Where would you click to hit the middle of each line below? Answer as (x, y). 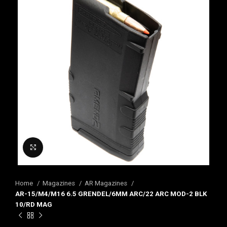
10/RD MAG (34, 204)
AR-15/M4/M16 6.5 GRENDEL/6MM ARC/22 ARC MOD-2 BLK (111, 194)
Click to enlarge (68, 147)
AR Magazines (107, 183)
